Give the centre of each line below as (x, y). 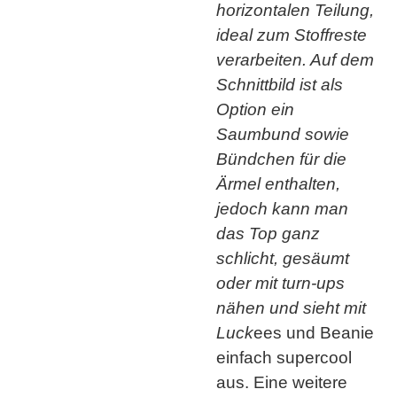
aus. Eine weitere (282, 382)
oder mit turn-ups (280, 283)
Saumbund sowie (283, 134)
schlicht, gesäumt (283, 258)
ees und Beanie (314, 332)
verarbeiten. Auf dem (295, 59)
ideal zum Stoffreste (292, 35)
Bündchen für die (281, 159)
